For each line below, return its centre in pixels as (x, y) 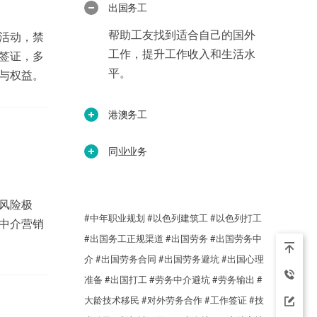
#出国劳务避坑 (189, 259)
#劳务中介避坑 (180, 279)
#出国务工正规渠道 (124, 238)
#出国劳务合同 (126, 259)
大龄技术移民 (112, 300)
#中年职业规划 (115, 218)
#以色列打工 (236, 218)
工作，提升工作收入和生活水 (182, 53)
